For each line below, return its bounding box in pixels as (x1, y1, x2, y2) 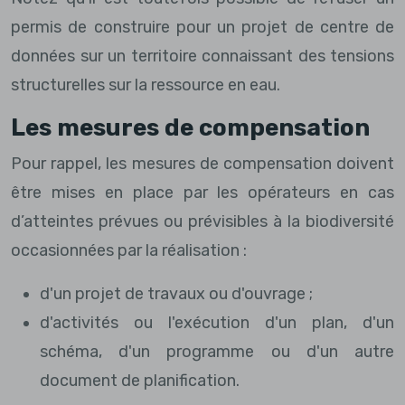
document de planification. (40, 370, 240, 391)
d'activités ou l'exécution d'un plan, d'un (40, 312, 394, 333)
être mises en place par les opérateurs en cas (11, 182, 394, 202)
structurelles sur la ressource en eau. (11, 74, 280, 95)
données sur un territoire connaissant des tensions (11, 45, 394, 66)
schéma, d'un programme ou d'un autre (40, 341, 394, 362)
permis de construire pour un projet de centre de (11, 16, 394, 37)
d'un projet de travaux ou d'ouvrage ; (40, 283, 313, 304)
